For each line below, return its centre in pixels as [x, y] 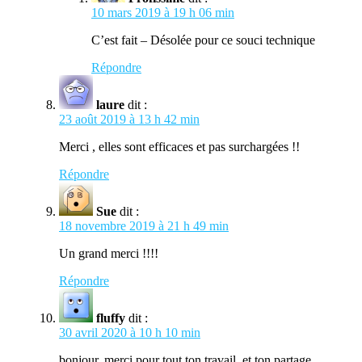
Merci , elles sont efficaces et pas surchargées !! [179, 146]
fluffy [111, 318]
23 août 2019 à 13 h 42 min [129, 119]
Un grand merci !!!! [109, 253]
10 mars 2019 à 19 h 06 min [163, 12]
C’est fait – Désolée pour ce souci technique [203, 40]
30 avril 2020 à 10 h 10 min [130, 332]
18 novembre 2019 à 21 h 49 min [144, 225]
